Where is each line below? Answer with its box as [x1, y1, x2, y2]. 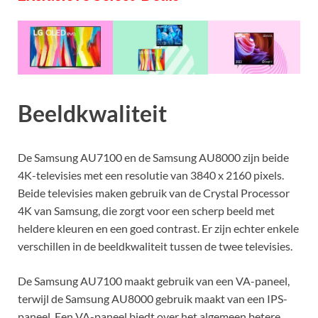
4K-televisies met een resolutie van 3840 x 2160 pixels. [18, 168, 284, 182]
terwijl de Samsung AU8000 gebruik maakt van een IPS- [18, 292, 287, 306]
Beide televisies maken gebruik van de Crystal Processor [18, 186, 290, 200]
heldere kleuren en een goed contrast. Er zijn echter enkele [18, 221, 299, 236]
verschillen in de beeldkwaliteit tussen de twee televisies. [18, 239, 292, 253]
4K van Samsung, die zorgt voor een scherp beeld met [18, 204, 275, 218]
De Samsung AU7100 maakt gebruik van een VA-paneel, [18, 274, 290, 288]
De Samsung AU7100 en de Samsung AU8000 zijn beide [18, 150, 289, 165]
